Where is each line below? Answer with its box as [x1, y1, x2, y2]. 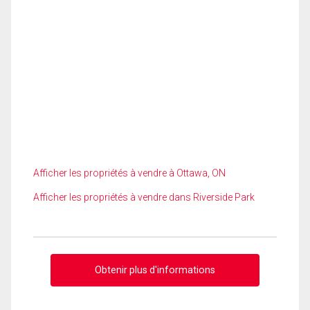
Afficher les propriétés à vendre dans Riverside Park [33, 192, 255, 203]
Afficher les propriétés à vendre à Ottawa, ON [33, 167, 226, 179]
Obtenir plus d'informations [95, 264, 215, 275]
